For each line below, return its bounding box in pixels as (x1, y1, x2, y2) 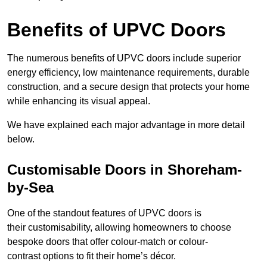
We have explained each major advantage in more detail (7, 120, 245, 131)
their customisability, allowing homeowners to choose (7, 222, 231, 233)
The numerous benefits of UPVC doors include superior (7, 53, 241, 64)
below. (7, 134, 35, 145)
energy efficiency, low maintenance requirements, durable (7, 67, 250, 78)
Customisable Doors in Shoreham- (7, 162, 242, 178)
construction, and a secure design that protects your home (7, 82, 250, 92)
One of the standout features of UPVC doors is (7, 208, 201, 219)
